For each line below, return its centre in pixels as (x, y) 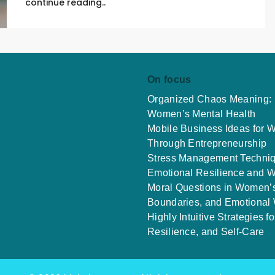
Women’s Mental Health (202, 114)
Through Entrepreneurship (207, 143)
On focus (169, 79)
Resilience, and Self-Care (206, 232)
